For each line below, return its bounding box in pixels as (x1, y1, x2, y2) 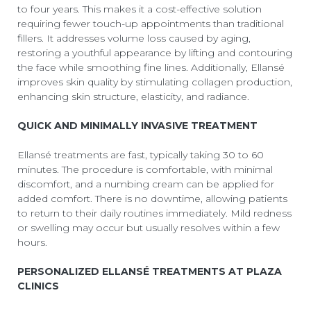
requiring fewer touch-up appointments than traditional (17, 17, 284, 30)
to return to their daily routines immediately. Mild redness (17, 206, 292, 219)
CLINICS (17, 279, 59, 292)
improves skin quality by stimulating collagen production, (17, 75, 292, 88)
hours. (17, 235, 47, 249)
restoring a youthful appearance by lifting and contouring (17, 46, 292, 59)
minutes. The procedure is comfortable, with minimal (17, 162, 273, 176)
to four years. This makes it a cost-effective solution (17, 2, 262, 15)
